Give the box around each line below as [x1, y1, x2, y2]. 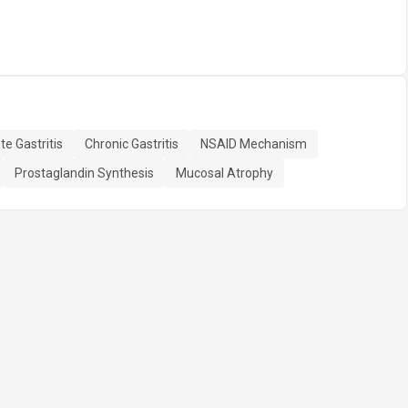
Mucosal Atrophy [176, 166, 273, 180]
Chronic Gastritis [85, 137, 178, 151]
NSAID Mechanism [200, 137, 307, 151]
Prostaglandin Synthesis [15, 166, 154, 180]
